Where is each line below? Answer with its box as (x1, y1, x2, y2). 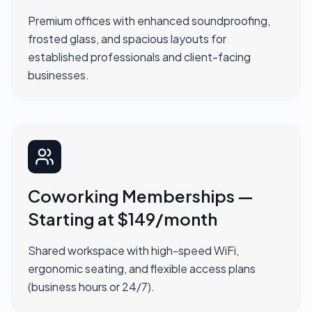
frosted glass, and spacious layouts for (28, 31, 226, 46)
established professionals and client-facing (28, 49, 251, 64)
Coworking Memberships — (28, 185, 253, 206)
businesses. (28, 67, 89, 82)
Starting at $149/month (28, 208, 217, 229)
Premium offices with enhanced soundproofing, (28, 13, 270, 28)
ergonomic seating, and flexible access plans (28, 260, 256, 276)
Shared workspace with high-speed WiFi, (28, 242, 239, 258)
